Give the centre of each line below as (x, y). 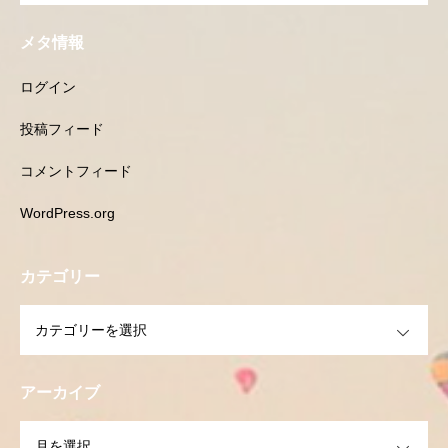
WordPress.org (67, 213)
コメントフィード (76, 171)
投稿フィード (62, 129)
